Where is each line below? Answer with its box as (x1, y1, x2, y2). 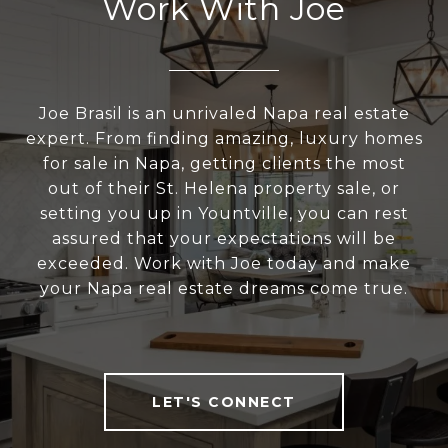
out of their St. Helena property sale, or (48, 179, 400, 199)
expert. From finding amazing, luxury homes (25, 129, 423, 149)
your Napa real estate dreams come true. (40, 279, 408, 299)
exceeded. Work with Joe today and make (37, 254, 411, 274)
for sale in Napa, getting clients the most (42, 154, 406, 174)
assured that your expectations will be (52, 229, 396, 249)
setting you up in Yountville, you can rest (39, 204, 409, 224)
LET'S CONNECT (152, 393, 296, 412)
